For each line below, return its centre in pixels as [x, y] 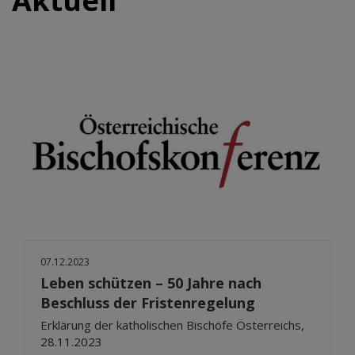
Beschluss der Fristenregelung [148, 302]
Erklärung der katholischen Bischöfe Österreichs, [172, 324]
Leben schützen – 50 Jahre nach [151, 282]
